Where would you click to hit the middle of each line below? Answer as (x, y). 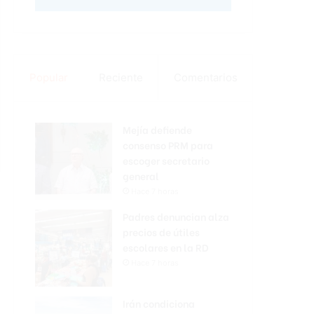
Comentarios (205, 77)
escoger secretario (166, 160)
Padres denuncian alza (176, 216)
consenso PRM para (168, 145)
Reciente (121, 77)
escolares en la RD (166, 247)
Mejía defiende (157, 129)
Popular (48, 77)
